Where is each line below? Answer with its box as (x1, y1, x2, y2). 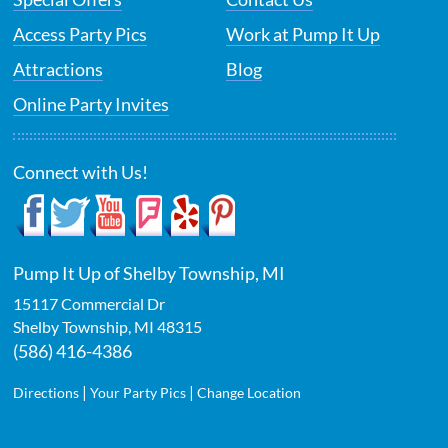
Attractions (13, 58, 104, 81)
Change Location (197, 384, 302, 402)
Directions (13, 384, 80, 402)
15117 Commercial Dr (13, 294, 166, 314)
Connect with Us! (13, 161, 149, 184)
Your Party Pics (90, 384, 187, 402)
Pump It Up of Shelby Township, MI (13, 262, 286, 285)
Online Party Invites (13, 93, 170, 116)
